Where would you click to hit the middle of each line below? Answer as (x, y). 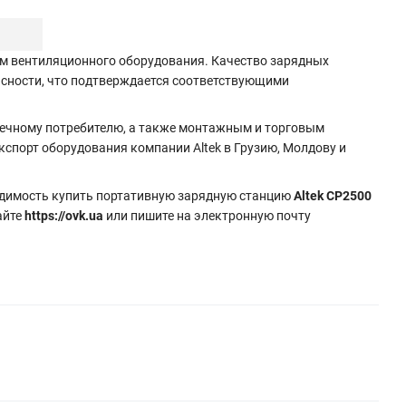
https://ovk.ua (64, 215)
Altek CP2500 (333, 195)
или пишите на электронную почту (207, 215)
